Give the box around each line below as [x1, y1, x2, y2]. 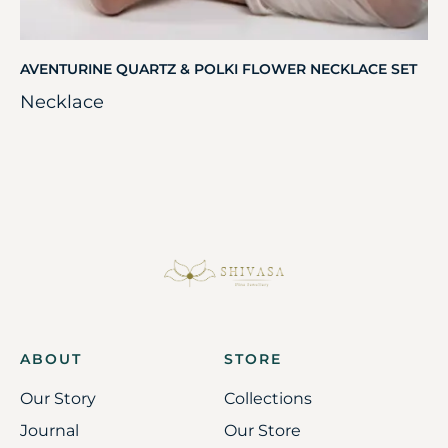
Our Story [20, 389, 96, 409]
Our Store [224, 421, 301, 441]
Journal [20, 421, 79, 441]
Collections [224, 389, 312, 409]
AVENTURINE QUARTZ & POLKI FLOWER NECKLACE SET [20, 59, 417, 78]
